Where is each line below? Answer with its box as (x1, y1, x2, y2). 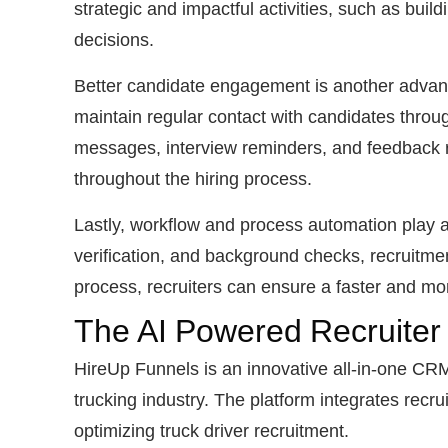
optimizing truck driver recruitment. (74, 420, 349, 441)
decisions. (74, 29, 154, 50)
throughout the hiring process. (74, 168, 312, 189)
